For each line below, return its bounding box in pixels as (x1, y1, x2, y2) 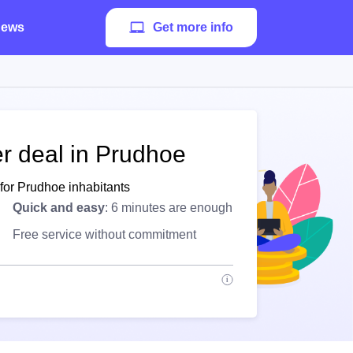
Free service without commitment (13, 228, 196, 241)
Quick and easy (13, 201, 105, 214)
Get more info (153, 20, 233, 34)
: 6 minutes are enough (105, 201, 232, 214)
